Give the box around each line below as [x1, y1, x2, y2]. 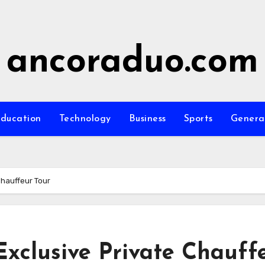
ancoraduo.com [7, 45, 258, 80]
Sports [183, 114, 213, 124]
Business [128, 114, 166, 124]
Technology [59, 114, 111, 124]
